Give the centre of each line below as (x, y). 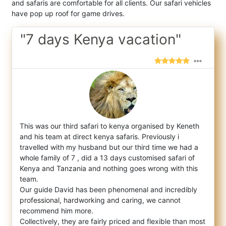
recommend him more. (56, 211)
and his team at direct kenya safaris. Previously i (99, 137)
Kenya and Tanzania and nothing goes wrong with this (109, 168)
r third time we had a (164, 147)
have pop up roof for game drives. (68, 14)
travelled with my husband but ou (75, 147)
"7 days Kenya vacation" (101, 40)
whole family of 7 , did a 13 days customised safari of (107, 158)
